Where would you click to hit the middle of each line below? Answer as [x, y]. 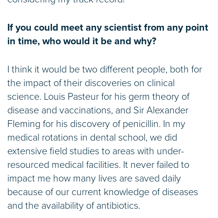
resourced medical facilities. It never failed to [98, 165]
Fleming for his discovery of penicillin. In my [96, 124]
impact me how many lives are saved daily [94, 178]
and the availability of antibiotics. [74, 206]
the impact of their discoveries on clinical [91, 83]
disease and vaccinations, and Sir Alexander [98, 110]
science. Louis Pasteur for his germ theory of [98, 97]
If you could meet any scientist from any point [108, 27]
